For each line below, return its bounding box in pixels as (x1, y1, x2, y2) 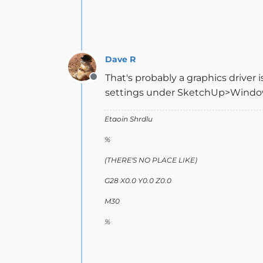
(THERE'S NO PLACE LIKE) (104, 156, 197, 164)
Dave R (105, 53, 136, 65)
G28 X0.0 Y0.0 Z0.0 (104, 176, 171, 185)
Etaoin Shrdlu (104, 114, 153, 123)
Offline (93, 77, 124, 89)
